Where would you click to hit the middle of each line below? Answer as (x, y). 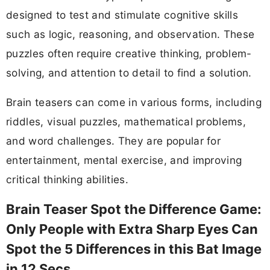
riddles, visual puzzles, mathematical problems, (126, 122)
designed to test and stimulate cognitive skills (122, 14)
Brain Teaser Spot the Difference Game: (134, 209)
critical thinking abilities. (67, 180)
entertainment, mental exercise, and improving (124, 160)
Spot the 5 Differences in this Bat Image (134, 249)
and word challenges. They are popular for (114, 141)
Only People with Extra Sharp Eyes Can (132, 229)
